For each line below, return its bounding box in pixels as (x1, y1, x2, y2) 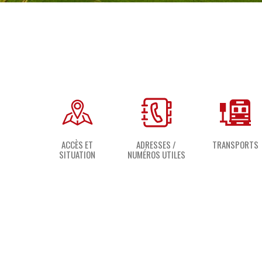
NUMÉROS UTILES (127, 148, 185, 161)
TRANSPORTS (212, 138, 258, 151)
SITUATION (59, 148, 95, 161)
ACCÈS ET (61, 138, 93, 151)
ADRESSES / (136, 138, 176, 151)
